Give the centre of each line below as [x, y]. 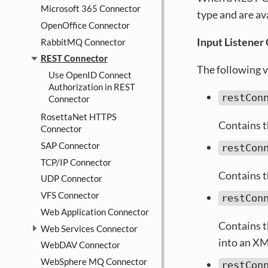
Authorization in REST [92, 87]
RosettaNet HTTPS [78, 117]
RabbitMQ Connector [83, 42]
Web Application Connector [95, 211]
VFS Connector [70, 195]
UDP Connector [71, 179]
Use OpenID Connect [90, 75]
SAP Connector [70, 145]
